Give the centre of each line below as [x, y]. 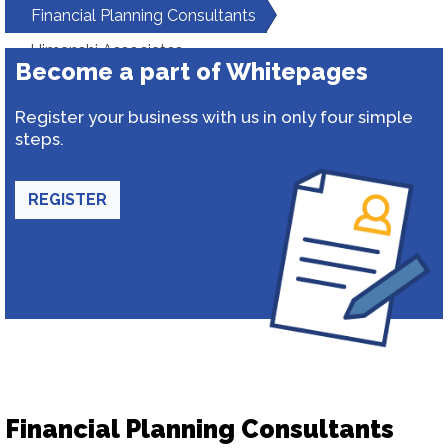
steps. [39, 139]
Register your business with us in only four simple [214, 117]
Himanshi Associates [106, 50]
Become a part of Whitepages [191, 71]
